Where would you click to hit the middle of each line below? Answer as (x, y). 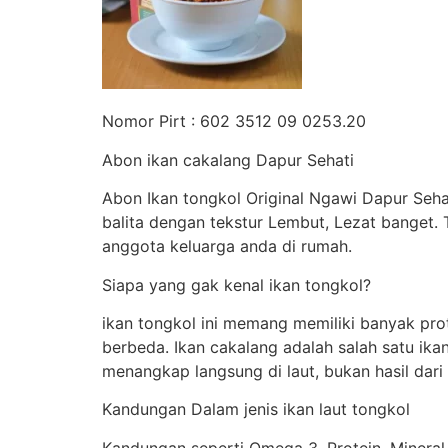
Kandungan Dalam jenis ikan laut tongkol (256, 409)
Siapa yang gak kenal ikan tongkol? (236, 284)
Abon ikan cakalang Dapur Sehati (228, 159)
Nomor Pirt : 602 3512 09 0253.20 (234, 121)
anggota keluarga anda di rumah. (227, 246)
